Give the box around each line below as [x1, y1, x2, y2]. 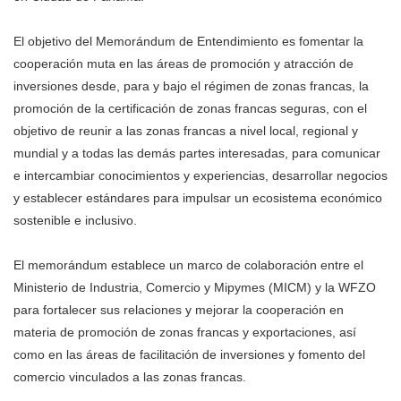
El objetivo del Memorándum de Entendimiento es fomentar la [13, 34, 363, 48]
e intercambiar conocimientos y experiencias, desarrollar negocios [13, 168, 388, 183]
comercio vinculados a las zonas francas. [13, 370, 246, 384]
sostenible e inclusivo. [13, 213, 137, 227]
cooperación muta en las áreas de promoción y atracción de [13, 56, 354, 71]
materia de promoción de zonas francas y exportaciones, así [13, 325, 356, 339]
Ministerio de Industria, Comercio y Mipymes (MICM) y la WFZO [13, 280, 376, 294]
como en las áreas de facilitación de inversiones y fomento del [13, 347, 365, 362]
